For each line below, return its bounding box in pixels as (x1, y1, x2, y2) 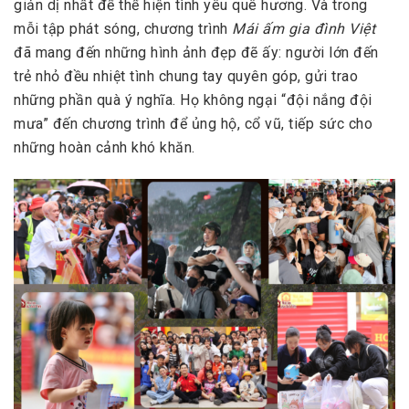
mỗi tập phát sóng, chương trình (14, 20, 232, 38)
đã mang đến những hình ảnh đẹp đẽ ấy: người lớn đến (14, 44, 379, 62)
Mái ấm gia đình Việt (232, 20, 375, 38)
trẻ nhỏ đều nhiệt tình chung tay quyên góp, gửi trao (14, 68, 358, 86)
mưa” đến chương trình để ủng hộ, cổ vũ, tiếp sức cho (14, 115, 372, 133)
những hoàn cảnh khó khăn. (14, 139, 195, 157)
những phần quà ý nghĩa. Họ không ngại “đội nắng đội (14, 91, 372, 110)
